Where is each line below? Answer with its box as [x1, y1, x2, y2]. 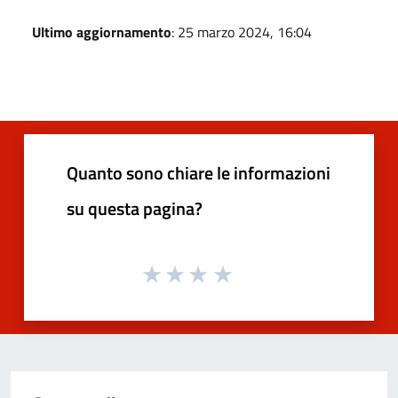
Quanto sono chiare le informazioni [67, 158, 330, 187]
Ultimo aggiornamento [32, 20, 171, 43]
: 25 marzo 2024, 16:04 [171, 20, 312, 43]
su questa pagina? [67, 194, 203, 222]
